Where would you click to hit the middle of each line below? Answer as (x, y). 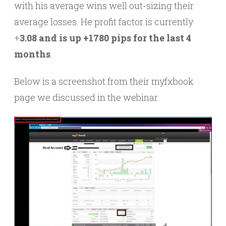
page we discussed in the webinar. (87, 98)
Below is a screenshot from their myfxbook (104, 81)
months (32, 54)
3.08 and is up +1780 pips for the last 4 (105, 38)
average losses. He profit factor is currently (104, 22)
